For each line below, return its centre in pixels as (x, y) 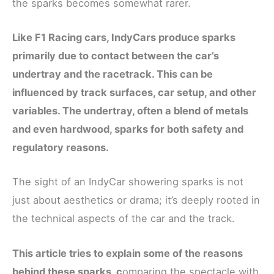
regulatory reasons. (61, 148)
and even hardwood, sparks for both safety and (128, 129)
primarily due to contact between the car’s (116, 56)
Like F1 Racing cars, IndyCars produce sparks (124, 38)
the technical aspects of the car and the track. (124, 219)
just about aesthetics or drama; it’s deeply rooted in (136, 200)
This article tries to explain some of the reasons (128, 253)
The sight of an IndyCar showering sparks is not (128, 182)
